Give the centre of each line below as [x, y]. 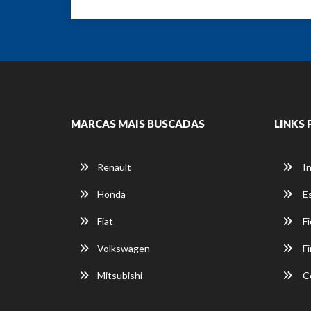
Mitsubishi [120, 275]
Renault [114, 167]
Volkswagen [124, 248]
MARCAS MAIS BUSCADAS [138, 123]
